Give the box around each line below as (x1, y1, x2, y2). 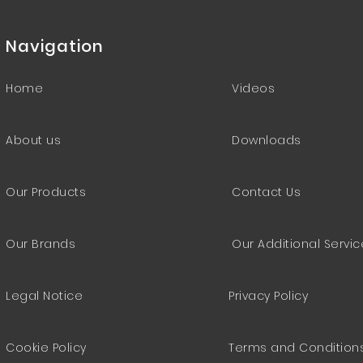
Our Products (6, 184, 86, 200)
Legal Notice (6, 288, 83, 304)
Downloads (232, 132, 301, 148)
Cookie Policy (6, 340, 87, 356)
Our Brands (6, 236, 75, 252)
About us (6, 132, 61, 148)
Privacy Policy (228, 288, 308, 304)
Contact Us (232, 184, 301, 200)
